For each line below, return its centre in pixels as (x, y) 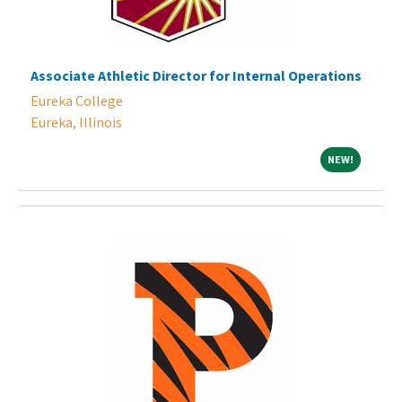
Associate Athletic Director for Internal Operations (196, 75)
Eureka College (77, 100)
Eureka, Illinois (76, 122)
